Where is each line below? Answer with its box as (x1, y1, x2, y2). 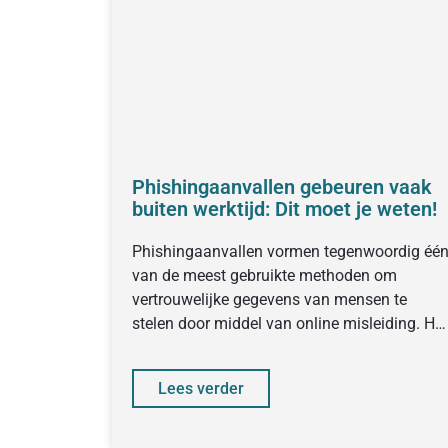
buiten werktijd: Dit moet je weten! (132, 196, 437, 221)
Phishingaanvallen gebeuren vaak (132, 174, 432, 199)
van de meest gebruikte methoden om (132, 265, 397, 285)
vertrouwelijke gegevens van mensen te (132, 289, 407, 309)
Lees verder (158, 378, 244, 398)
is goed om (132, 337, 210, 357)
